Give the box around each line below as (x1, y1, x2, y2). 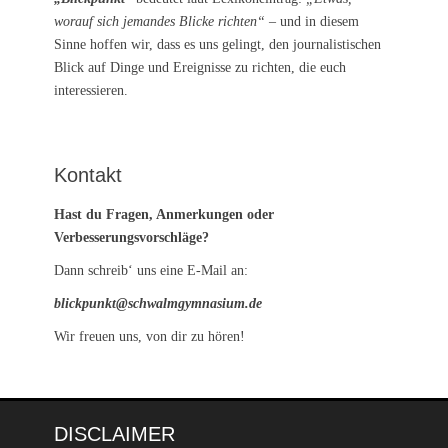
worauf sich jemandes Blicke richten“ (54, 13, 265, 29)
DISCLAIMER (54, 422, 175, 445)
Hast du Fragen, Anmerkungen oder (54, 206, 274, 222)
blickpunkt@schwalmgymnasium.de (54, 295, 262, 311)
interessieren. (54, 82, 128, 98)
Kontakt (54, 163, 122, 186)
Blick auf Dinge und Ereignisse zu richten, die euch (54, 59, 346, 75)
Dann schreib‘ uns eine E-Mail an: (54, 262, 248, 278)
